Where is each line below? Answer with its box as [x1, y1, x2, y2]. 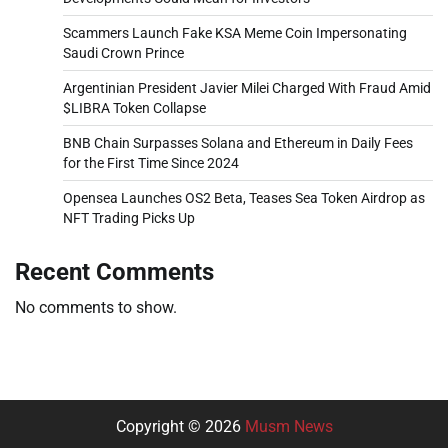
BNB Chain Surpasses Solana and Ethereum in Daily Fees [63, 135, 413, 152]
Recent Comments [15, 258, 214, 287]
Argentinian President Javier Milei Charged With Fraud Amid [63, 80, 431, 97]
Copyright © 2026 [115, 417, 245, 437]
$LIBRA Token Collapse [63, 100, 206, 117]
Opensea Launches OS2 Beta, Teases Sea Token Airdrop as [63, 190, 425, 207]
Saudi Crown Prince [63, 45, 184, 62]
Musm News [244, 417, 333, 437]
